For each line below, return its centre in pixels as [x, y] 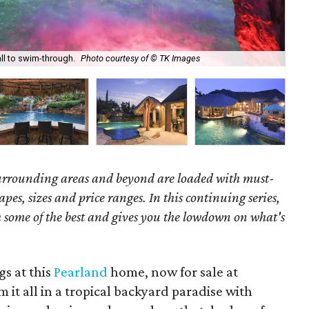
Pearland [81, 272]
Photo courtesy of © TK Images [141, 59]
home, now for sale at [173, 272]
